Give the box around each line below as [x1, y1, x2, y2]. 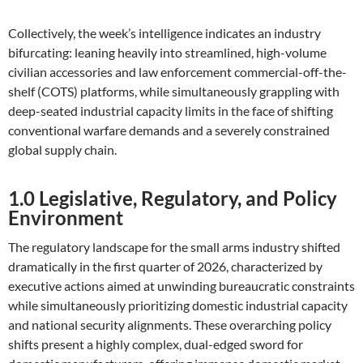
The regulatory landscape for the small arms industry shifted [8, 239, 340, 254]
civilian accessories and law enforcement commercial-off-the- [8, 64, 347, 79]
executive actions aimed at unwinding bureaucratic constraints [8, 278, 355, 293]
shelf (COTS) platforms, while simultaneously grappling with [8, 83, 340, 99]
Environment [8, 206, 123, 229]
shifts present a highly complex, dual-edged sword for [8, 336, 303, 352]
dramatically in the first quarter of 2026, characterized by [8, 258, 322, 274]
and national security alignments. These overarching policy [8, 317, 331, 332]
